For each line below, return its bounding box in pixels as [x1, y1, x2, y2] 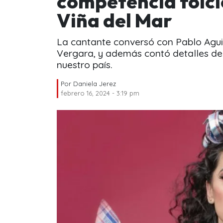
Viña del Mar [57, 8, 172, 32]
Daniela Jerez [73, 79, 116, 88]
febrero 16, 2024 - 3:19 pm [61, 89, 139, 97]
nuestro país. [57, 58, 112, 71]
